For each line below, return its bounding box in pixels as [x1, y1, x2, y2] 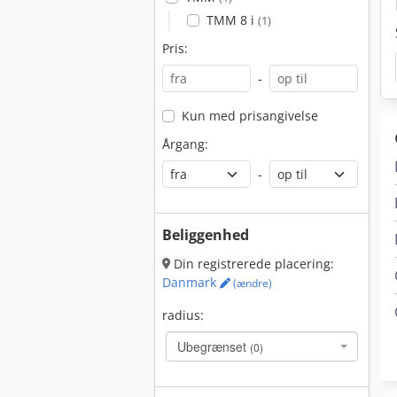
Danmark [162, 274, 220, 291]
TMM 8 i [206, 12, 258, 28]
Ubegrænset [177, 338, 250, 355]
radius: [162, 307, 204, 323]
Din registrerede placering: [170, 255, 334, 272]
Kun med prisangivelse [181, 107, 318, 124]
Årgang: [162, 136, 208, 152]
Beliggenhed [162, 225, 249, 245]
